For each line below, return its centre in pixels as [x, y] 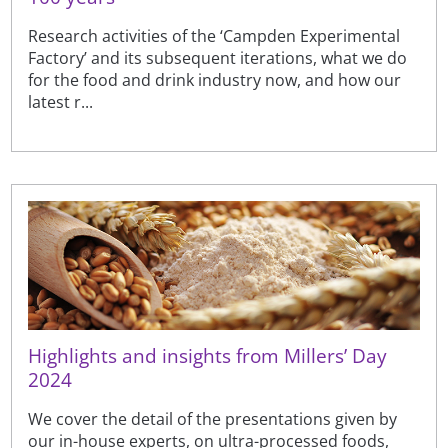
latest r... [61, 102]
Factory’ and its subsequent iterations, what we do [218, 58]
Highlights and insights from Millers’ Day [208, 356]
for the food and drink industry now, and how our [215, 80]
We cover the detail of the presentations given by [213, 419]
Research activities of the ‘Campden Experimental [214, 36]
